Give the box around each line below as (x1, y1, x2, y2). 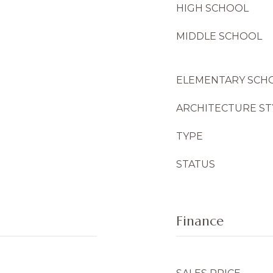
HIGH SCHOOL (176, 2, 249, 14)
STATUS (176, 158, 215, 170)
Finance (176, 213, 224, 229)
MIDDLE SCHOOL (176, 30, 262, 42)
